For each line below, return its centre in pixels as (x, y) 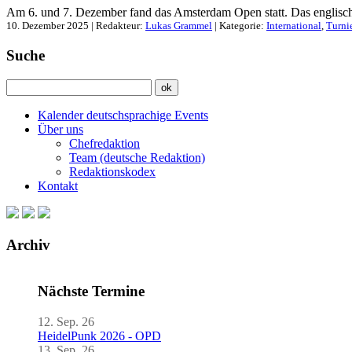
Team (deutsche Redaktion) (137, 157)
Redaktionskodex (112, 171)
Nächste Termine (91, 291)
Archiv (28, 244)
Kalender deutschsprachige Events (123, 115)
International (294, 26)
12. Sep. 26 (66, 321)
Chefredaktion (104, 143)
